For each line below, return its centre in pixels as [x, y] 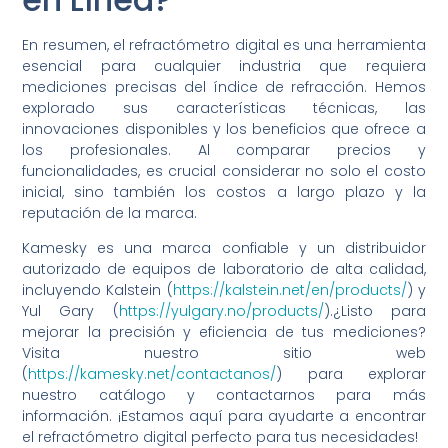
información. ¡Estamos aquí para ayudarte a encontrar [224, 416]
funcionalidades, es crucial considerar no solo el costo [224, 170]
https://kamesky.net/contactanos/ [152, 374]
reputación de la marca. [110, 212]
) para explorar [351, 374]
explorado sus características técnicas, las [224, 107]
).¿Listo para [374, 311]
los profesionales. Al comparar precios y [224, 149]
